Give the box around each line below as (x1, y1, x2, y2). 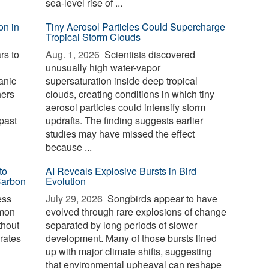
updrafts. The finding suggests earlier (46, 113, 204, 127)
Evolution (46, 174, 86, 188)
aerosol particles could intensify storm (46, 100, 206, 114)
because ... (46, 140, 92, 154)
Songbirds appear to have (105, 192, 218, 205)
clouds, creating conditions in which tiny (46, 87, 215, 101)
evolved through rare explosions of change (46, 205, 227, 219)
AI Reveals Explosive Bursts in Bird (46, 164, 197, 178)
